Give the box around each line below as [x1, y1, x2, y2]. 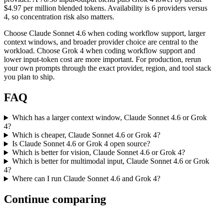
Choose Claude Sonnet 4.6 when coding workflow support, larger [4, 29, 205, 37]
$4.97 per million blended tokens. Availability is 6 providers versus [4, 3, 207, 12]
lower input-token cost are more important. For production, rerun [4, 55, 201, 63]
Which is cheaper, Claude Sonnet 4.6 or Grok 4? [12, 131, 160, 139]
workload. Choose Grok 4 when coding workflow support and [4, 46, 195, 55]
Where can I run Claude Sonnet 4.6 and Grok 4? [12, 174, 160, 183]
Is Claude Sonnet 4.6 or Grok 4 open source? [12, 139, 150, 148]
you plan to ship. [4, 72, 55, 81]
